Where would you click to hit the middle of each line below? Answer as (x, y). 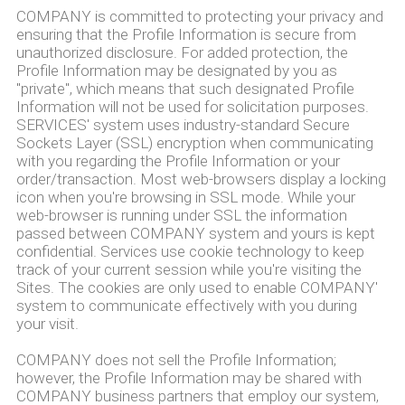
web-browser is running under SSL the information (181, 215)
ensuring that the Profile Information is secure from (186, 34)
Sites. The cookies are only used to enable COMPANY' (197, 287)
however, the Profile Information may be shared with (188, 378)
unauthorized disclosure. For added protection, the (182, 52)
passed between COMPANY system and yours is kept (195, 233)
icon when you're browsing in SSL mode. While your (185, 197)
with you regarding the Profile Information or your (178, 161)
